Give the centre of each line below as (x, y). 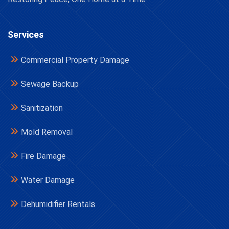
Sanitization (42, 108)
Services (26, 35)
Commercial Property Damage (75, 60)
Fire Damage (43, 156)
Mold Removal (47, 132)
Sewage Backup (50, 84)
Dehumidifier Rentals (58, 204)
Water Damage (48, 180)
